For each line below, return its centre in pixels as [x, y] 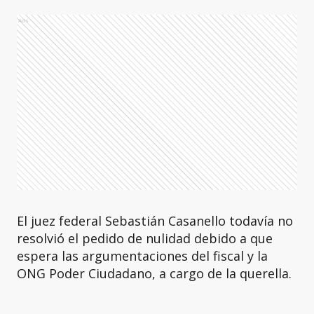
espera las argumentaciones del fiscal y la [142, 256]
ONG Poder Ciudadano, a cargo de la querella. [154, 273]
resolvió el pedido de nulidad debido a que [145, 238]
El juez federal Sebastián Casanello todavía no [155, 221]
